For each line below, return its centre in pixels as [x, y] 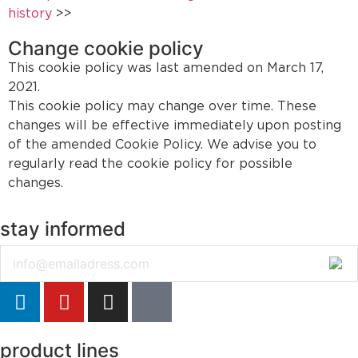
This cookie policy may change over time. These [162, 107]
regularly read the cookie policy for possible [150, 164]
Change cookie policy [106, 49]
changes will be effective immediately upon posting [175, 126]
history [30, 14]
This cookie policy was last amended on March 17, [166, 68]
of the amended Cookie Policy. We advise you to [162, 145]
